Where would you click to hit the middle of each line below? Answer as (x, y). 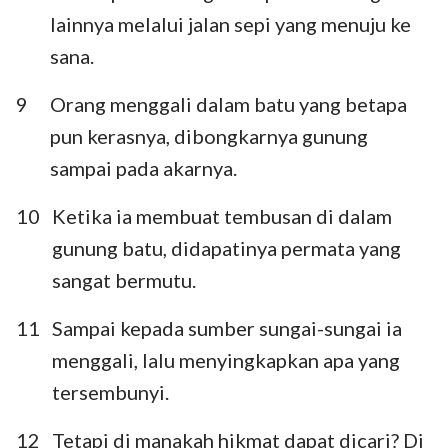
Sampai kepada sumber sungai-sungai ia (227, 327)
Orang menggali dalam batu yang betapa (228, 103)
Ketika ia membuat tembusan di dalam (222, 215)
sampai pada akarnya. (143, 167)
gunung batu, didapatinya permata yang (226, 247)
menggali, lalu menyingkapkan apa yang (226, 359)
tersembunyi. (110, 391)
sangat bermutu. (124, 279)
